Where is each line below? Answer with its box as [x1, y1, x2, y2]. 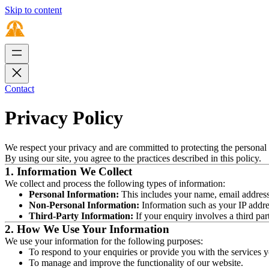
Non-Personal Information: [29, 199, 139, 210]
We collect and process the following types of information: [5, 178, 225, 189]
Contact [5, 83, 34, 94]
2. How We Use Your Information [5, 222, 169, 235]
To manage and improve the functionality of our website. [29, 257, 243, 268]
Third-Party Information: [29, 210, 133, 221]
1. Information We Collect [5, 165, 132, 178]
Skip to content [5, 5, 62, 15]
